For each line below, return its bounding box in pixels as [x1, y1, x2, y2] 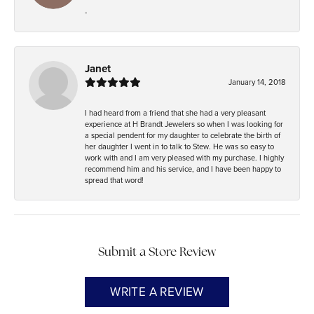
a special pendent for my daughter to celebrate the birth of [85, 129, 280, 141]
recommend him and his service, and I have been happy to [85, 163, 281, 175]
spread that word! [85, 174, 144, 186]
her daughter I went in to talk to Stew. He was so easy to [85, 140, 274, 152]
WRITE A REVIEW [110, 282, 204, 301]
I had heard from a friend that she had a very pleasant [85, 107, 266, 118]
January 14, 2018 [228, 76, 285, 88]
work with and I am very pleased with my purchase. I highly [85, 151, 284, 163]
